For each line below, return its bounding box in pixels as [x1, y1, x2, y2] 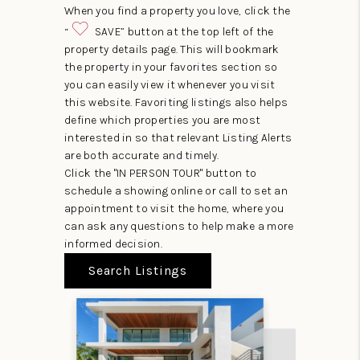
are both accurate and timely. [63, 148, 219, 162]
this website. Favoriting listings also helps [63, 95, 288, 109]
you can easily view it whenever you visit [63, 77, 276, 92]
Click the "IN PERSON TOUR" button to [63, 166, 257, 180]
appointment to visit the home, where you [63, 201, 284, 215]
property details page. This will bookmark [63, 42, 280, 56]
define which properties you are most [63, 112, 261, 127]
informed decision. [63, 236, 163, 251]
